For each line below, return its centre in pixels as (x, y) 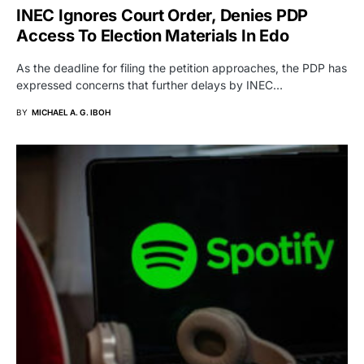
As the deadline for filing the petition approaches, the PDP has (182, 68)
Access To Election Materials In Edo (153, 36)
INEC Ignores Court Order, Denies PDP (162, 16)
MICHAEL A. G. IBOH (71, 113)
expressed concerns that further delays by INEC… (149, 85)
